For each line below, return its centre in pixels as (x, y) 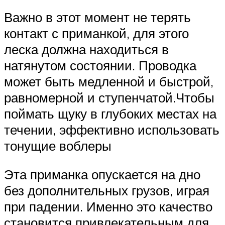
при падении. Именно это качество (108, 207)
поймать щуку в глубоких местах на (110, 113)
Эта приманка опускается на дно (102, 175)
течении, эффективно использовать (112, 129)
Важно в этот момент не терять (97, 17)
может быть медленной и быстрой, (109, 81)
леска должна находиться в (86, 49)
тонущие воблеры (58, 145)
